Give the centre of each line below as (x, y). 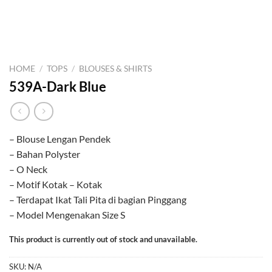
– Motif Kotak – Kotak (56, 184)
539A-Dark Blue (58, 86)
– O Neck (28, 169)
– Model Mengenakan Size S (67, 214)
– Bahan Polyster (45, 154)
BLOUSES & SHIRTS (116, 69)
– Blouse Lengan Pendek (60, 138)
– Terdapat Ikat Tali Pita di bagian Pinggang (98, 199)
